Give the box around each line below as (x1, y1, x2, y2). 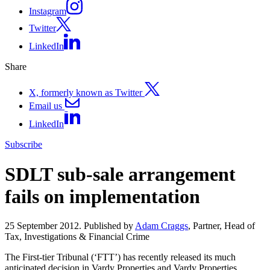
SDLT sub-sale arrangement (5, 163, 236, 185)
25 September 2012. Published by (5, 220, 135, 231)
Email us (29, 100, 62, 111)
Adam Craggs (135, 220, 188, 231)
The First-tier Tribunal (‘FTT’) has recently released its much (5, 251, 236, 262)
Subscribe (5, 139, 42, 150)
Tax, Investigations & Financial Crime (5, 231, 149, 242)
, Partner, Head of (188, 220, 255, 231)
